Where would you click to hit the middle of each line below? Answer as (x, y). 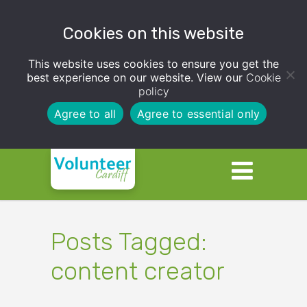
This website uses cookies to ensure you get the (153, 64)
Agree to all (85, 113)
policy (153, 91)
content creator (138, 271)
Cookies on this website (153, 34)
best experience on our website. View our (136, 77)
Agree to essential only (198, 113)
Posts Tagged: (129, 242)
